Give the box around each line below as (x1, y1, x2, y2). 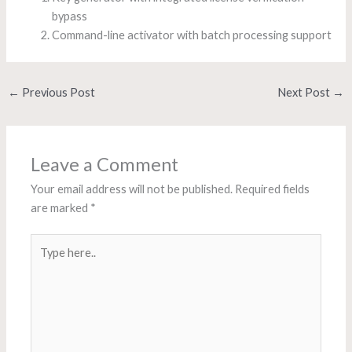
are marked (31, 200, 91, 214)
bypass (52, 9, 88, 23)
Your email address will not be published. (31, 181, 233, 196)
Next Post (277, 86, 333, 100)
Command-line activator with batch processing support (52, 27, 332, 42)
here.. (30, 255, 59, 269)
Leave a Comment (31, 152, 179, 175)
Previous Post (19, 86, 95, 100)
